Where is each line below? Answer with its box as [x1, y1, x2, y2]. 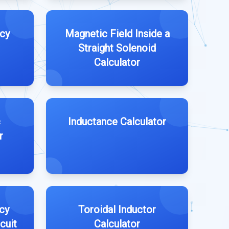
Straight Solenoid [78, 42, 156, 54]
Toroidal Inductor [78, 203, 156, 216]
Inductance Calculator [68, 116, 166, 128]
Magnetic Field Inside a [64, 28, 170, 40]
